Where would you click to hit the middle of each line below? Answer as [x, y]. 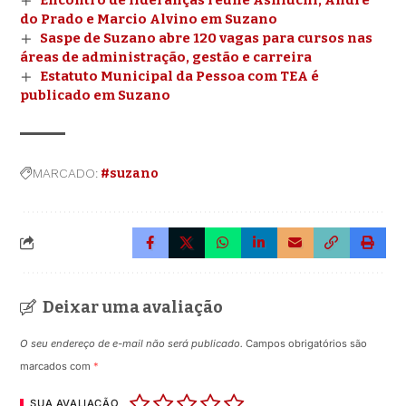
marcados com [57, 366]
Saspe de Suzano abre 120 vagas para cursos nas [206, 38]
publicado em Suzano [96, 95]
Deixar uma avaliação [133, 307]
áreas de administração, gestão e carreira [166, 57]
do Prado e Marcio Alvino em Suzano [149, 19]
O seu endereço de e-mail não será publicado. [132, 343]
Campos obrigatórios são [307, 343]
